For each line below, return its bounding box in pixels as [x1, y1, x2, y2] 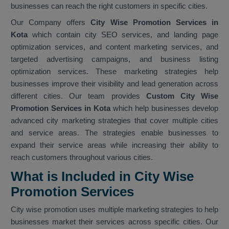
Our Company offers [11, 18, 91, 27]
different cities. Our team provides [11, 91, 140, 101]
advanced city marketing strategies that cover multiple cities [11, 116, 218, 125]
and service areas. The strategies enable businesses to [11, 128, 218, 138]
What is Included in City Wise [11, 169, 194, 185]
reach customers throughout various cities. [11, 153, 153, 162]
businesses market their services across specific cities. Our [11, 217, 218, 226]
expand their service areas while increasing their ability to [11, 141, 218, 150]
